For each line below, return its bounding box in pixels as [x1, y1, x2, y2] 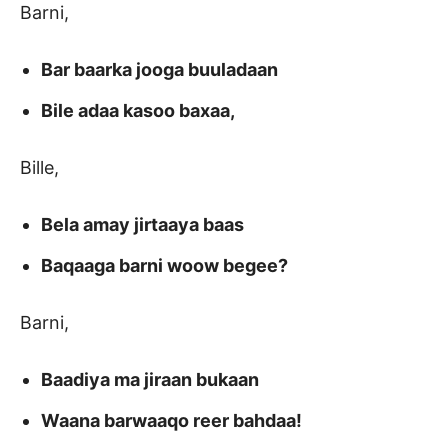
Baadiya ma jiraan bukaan [41, 369, 259, 391]
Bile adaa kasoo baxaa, [41, 100, 235, 122]
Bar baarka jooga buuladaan [41, 59, 278, 81]
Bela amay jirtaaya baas [41, 214, 244, 236]
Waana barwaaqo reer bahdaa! [41, 410, 302, 432]
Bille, [20, 157, 59, 179]
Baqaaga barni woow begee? [41, 255, 288, 277]
